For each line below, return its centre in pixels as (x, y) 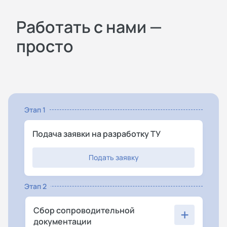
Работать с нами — (89, 27)
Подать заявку (113, 158)
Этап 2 (35, 186)
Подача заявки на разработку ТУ (97, 134)
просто (45, 46)
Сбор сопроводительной (84, 211)
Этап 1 (35, 110)
